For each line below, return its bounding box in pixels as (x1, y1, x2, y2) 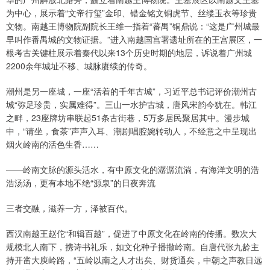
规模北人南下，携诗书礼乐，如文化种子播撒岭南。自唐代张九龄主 (6, 240, 259, 253)
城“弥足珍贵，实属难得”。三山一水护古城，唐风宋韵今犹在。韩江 (6, 98, 257, 111)
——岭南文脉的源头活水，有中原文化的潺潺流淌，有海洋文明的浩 (6, 163, 259, 176)
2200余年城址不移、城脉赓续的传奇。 (6, 60, 152, 72)
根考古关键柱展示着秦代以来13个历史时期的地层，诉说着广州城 (6, 46, 252, 59)
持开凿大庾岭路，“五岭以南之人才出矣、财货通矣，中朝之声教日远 (6, 254, 262, 266)
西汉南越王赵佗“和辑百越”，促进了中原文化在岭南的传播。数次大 (6, 227, 257, 240)
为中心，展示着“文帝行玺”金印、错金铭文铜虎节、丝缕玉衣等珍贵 (6, 7, 257, 19)
